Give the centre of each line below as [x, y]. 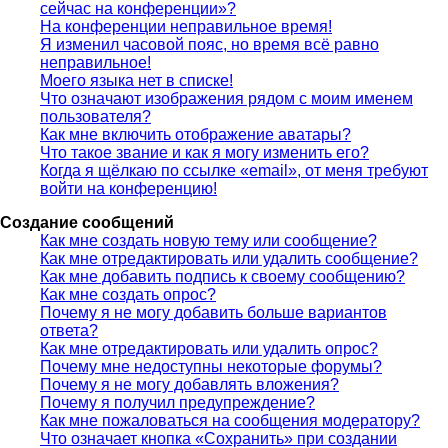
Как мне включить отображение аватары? [195, 134]
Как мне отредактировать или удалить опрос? [209, 348]
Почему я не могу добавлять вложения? [189, 384]
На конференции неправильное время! [186, 26]
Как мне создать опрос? [128, 294]
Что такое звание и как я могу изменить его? [204, 152]
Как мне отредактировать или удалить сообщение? [229, 258]
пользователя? [95, 116]
